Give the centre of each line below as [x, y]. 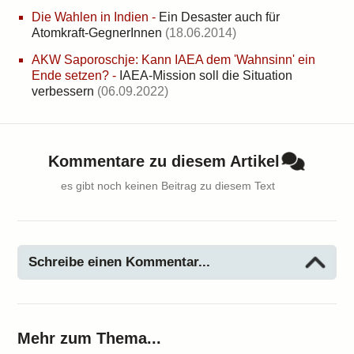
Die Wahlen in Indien [90, 17]
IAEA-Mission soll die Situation [206, 75]
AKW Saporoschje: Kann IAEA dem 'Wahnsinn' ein [173, 60]
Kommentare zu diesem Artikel [164, 161]
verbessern [63, 91]
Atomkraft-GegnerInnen [97, 33]
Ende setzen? [70, 75]
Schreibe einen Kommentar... [120, 262]
